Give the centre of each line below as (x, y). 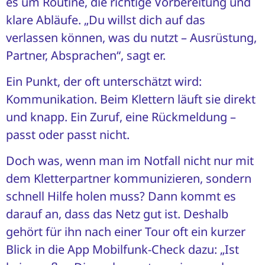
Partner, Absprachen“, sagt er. (86, 55)
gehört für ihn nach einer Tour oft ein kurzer (126, 232)
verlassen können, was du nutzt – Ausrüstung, (131, 37)
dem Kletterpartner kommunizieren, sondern (129, 179)
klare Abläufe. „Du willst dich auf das (106, 20)
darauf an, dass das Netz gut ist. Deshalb (117, 214)
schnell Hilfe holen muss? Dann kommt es (121, 196)
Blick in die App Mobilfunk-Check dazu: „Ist (122, 250)
